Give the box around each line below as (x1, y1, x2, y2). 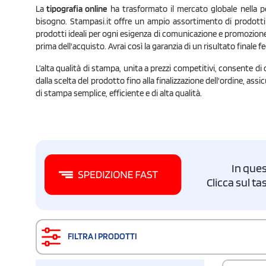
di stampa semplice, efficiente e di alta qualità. (36, 87, 202, 99)
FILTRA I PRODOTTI (66, 230, 137, 242)
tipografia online (44, 3, 107, 14)
